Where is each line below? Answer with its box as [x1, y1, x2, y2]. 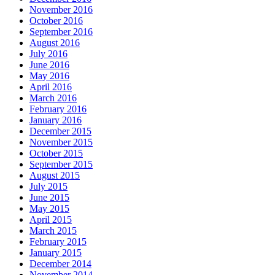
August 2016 [29, 37, 80, 48]
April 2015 [29, 214, 72, 225]
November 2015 [29, 136, 93, 147]
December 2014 [29, 258, 91, 269]
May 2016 [29, 70, 69, 81]
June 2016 [29, 59, 69, 70]
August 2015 [29, 169, 80, 180]
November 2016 [29, 4, 93, 15]
